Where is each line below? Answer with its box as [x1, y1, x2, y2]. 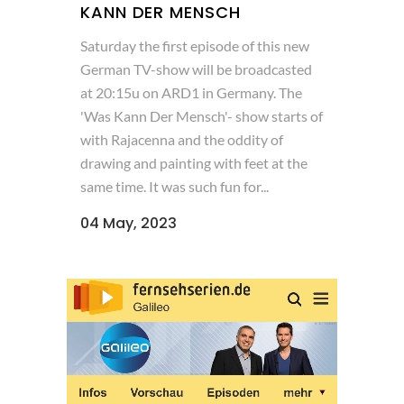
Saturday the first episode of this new [80, 36, 309, 54]
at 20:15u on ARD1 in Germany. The [80, 83, 302, 101]
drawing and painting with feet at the [80, 153, 308, 171]
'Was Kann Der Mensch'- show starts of [80, 106, 323, 124]
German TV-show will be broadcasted [80, 60, 312, 78]
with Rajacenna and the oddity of [80, 130, 283, 148]
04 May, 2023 [80, 212, 177, 234]
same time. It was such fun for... [80, 177, 269, 195]
